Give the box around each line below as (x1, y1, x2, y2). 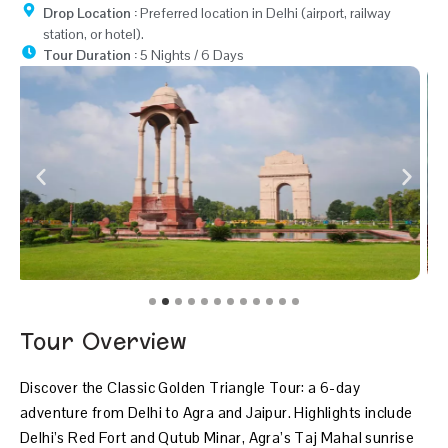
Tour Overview (20, 322, 188, 363)
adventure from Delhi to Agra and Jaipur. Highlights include (20, 403, 413, 423)
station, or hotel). (42, 25, 144, 44)
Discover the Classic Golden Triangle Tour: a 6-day (20, 378, 360, 398)
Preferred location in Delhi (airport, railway (139, 4, 391, 23)
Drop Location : (42, 4, 140, 23)
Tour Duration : (42, 46, 137, 65)
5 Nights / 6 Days (136, 46, 244, 65)
